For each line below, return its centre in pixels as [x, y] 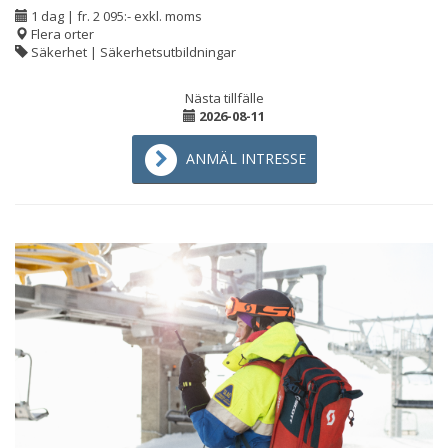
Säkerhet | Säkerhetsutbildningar [132, 52]
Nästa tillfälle [224, 98]
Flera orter [62, 34]
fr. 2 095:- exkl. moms [139, 16]
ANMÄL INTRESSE [245, 158]
